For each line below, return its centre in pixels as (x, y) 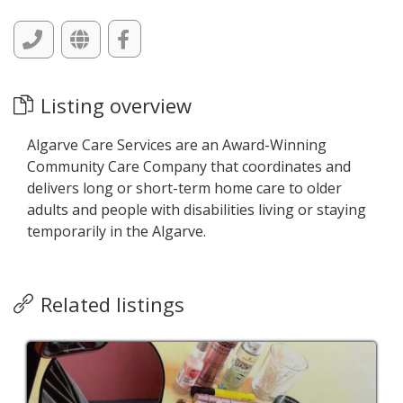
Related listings (112, 304)
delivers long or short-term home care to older (184, 188)
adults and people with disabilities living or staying (197, 210)
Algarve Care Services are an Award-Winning (177, 145)
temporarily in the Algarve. (116, 231)
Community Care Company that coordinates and (189, 166)
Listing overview (116, 105)
